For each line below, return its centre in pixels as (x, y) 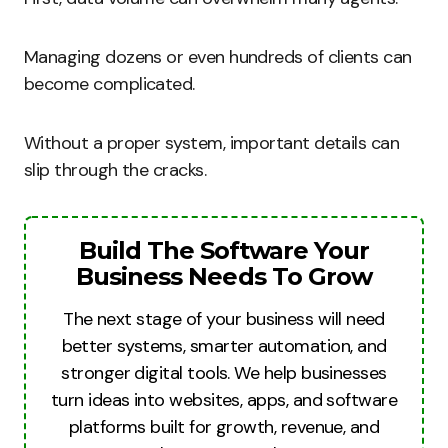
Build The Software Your (224, 250)
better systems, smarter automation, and (224, 346)
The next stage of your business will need (224, 319)
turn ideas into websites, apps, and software (224, 400)
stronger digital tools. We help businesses (224, 373)
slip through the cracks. (115, 170)
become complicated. (109, 84)
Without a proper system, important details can (212, 143)
